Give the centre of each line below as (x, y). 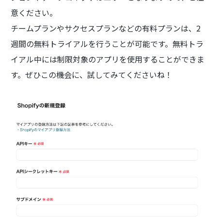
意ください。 (34, 12)
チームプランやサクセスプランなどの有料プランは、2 (106, 28)
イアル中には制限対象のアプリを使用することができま (108, 59)
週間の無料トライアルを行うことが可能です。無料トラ (107, 43)
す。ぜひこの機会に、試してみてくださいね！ (92, 74)
